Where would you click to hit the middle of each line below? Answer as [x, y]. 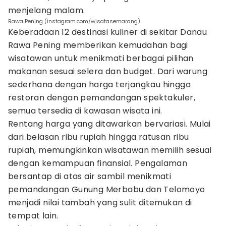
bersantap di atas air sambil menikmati [90, 176]
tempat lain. [33, 216]
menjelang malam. [47, 10]
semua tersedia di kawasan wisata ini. [85, 111]
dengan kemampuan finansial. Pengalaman [98, 163]
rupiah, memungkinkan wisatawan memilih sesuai [110, 150]
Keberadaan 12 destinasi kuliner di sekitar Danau [108, 32]
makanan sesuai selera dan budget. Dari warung [108, 71]
